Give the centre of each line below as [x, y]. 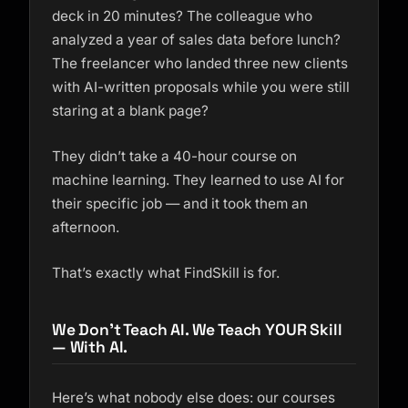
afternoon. [86, 227]
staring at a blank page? [130, 111]
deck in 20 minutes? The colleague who [182, 16]
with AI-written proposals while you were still [201, 87]
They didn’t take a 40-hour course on [174, 156]
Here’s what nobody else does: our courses [194, 398]
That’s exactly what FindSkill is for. [166, 273]
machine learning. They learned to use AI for [198, 180]
